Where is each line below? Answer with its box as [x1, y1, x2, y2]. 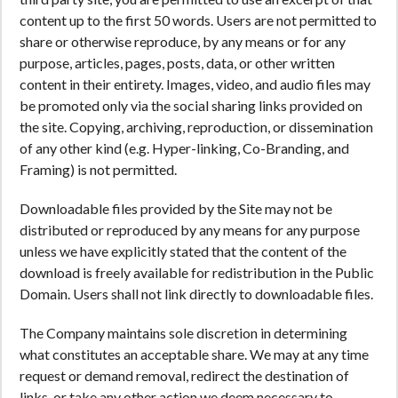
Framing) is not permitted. [20, 161, 177, 178]
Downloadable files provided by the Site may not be [20, 200, 332, 217]
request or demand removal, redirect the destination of [20, 367, 349, 384]
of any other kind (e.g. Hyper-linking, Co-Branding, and [20, 139, 349, 156]
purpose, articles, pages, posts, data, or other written [20, 54, 335, 71]
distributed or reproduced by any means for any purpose [20, 221, 360, 238]
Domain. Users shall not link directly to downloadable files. [20, 285, 373, 302]
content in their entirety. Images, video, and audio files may [20, 76, 370, 92]
